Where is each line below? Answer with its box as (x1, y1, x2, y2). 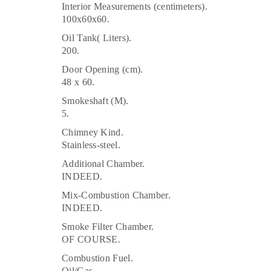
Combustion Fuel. (62, 252, 133, 263)
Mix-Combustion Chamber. (62, 189, 171, 200)
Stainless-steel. (62, 139, 120, 150)
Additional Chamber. (62, 158, 145, 169)
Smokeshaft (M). (62, 95, 129, 106)
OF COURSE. (62, 233, 120, 244)
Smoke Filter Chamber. (62, 221, 154, 232)
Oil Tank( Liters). (62, 32, 132, 43)
